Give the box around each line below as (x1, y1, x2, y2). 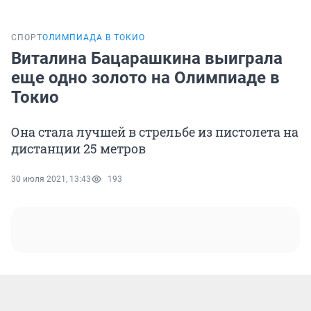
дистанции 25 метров (11, 140, 146, 158)
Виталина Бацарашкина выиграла (11, 49, 283, 69)
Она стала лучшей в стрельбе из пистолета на (11, 124, 299, 141)
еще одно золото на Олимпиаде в (11, 68, 280, 88)
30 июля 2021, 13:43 (11, 174, 91, 185)
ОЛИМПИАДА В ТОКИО (42, 33, 145, 43)
